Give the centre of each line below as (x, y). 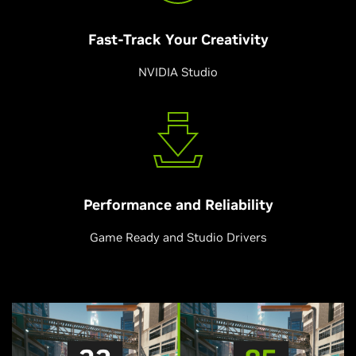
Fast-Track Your (144, 39)
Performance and (144, 205)
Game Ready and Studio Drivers (178, 237)
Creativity (234, 39)
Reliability (239, 205)
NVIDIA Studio (178, 72)
